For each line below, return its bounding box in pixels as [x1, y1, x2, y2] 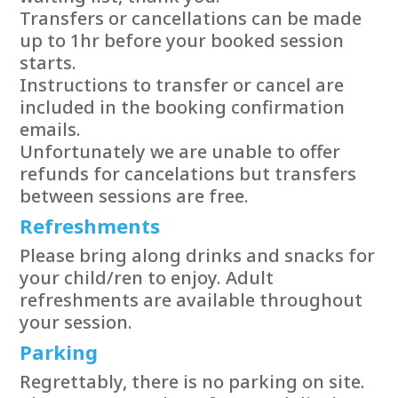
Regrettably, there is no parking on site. [20, 369, 366, 394]
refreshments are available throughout [20, 287, 363, 312]
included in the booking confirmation [20, 94, 346, 119]
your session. [20, 309, 133, 334]
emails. [20, 116, 82, 141]
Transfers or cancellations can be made [20, 5, 362, 30]
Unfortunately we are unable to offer [20, 139, 341, 163]
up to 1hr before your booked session [20, 28, 345, 52]
